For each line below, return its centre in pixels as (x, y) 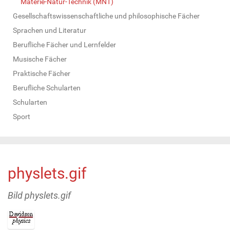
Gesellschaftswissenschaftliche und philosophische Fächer (106, 16)
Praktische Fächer (42, 73)
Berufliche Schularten (47, 88)
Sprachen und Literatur (50, 30)
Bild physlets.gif (39, 195)
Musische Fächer (40, 59)
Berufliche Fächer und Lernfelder (64, 44)
